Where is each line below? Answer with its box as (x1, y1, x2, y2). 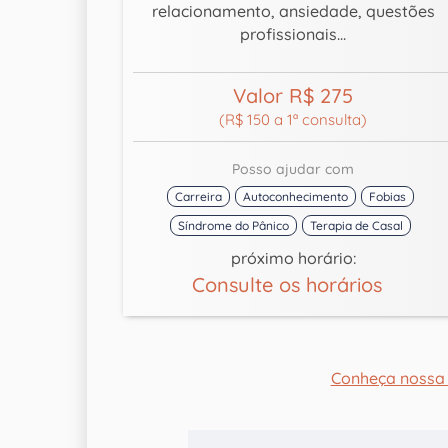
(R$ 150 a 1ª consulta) (219, 110, 368, 130)
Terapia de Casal (310, 218, 404, 234)
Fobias (369, 189, 407, 205)
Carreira (175, 189, 223, 205)
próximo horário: (230, 248, 356, 269)
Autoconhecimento (243, 189, 349, 205)
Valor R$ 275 (233, 83, 354, 109)
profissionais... (240, 24, 347, 45)
